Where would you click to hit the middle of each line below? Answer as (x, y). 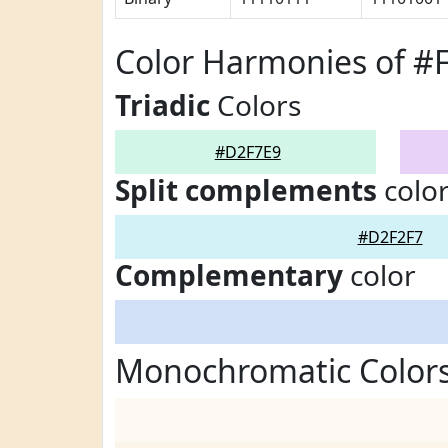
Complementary (229, 275)
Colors (255, 105)
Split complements (246, 190)
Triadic (162, 105)
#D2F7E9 (247, 152)
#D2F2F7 (390, 237)
